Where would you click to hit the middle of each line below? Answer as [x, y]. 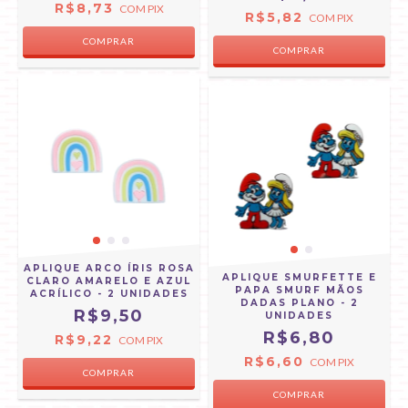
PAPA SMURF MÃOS [299, 290]
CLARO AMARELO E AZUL [109, 281]
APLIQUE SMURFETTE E [299, 277]
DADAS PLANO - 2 [299, 303]
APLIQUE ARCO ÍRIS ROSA [109, 268]
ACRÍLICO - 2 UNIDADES [109, 294]
